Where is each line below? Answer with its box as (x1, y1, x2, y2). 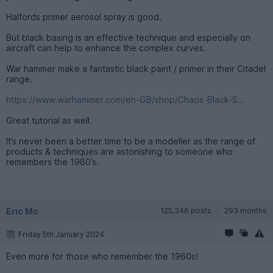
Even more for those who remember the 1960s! (6, 251, 198, 262)
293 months (224, 206, 267, 216)
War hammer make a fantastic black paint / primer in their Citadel (6, 63, 266, 74)
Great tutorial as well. (6, 115, 92, 126)
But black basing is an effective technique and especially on (6, 32, 250, 43)
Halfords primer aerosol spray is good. (6, 12, 161, 23)
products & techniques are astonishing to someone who (6, 146, 233, 157)
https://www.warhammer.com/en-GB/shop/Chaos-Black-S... (6, 94, 245, 105)
